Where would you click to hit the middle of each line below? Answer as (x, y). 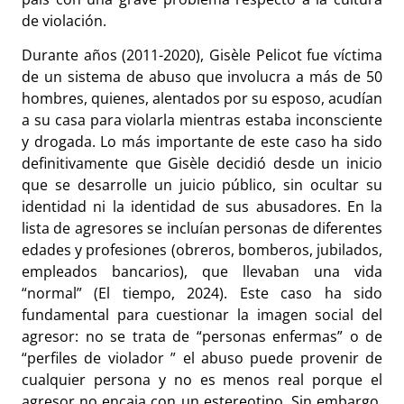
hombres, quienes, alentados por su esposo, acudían (202, 99)
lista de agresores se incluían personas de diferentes (202, 229)
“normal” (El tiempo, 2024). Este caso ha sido (202, 294)
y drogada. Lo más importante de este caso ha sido (202, 142)
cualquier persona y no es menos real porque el (202, 380)
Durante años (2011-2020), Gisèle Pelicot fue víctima (202, 55)
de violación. (66, 20)
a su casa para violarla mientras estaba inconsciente (202, 120)
